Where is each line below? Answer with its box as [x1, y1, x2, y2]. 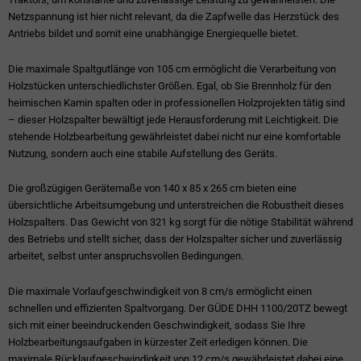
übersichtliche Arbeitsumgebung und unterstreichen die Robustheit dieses [8, 199, 344, 212]
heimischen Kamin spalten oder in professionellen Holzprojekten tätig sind [8, 96, 345, 109]
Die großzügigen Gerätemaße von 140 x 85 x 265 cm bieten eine [8, 182, 297, 195]
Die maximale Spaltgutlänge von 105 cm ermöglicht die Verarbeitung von [8, 62, 336, 75]
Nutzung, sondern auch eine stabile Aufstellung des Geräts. [8, 147, 277, 160]
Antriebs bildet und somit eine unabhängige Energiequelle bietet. [8, 27, 298, 39]
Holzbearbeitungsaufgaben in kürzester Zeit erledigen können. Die [8, 336, 308, 349]
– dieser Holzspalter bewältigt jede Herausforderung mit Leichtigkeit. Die [8, 113, 338, 126]
